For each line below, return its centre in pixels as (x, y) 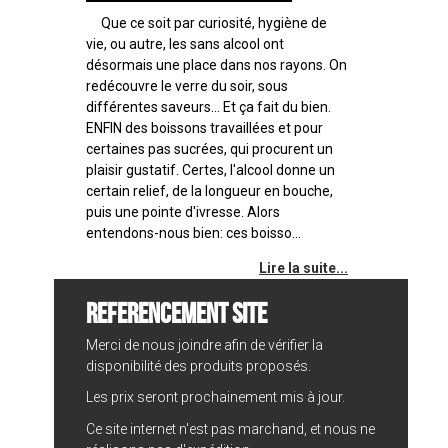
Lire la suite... (303, 267)
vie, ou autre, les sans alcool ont (185, 43)
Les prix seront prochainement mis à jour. (216, 397)
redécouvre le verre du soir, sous (187, 85)
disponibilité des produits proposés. (199, 365)
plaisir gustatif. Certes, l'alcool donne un (211, 169)
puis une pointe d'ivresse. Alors (183, 211)
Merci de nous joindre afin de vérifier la (205, 344)
